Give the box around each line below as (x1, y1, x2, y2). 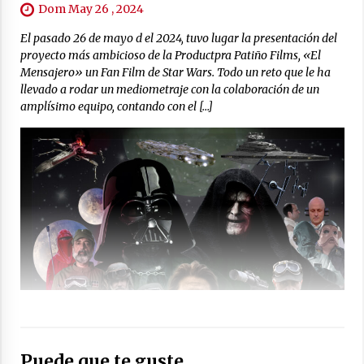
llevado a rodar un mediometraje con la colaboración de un (19, 81, 319, 97)
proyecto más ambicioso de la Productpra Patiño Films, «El (19, 47, 321, 63)
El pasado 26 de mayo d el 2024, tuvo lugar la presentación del (19, 30, 337, 45)
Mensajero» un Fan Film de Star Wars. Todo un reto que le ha (19, 64, 331, 80)
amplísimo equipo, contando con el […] (19, 98, 213, 114)
